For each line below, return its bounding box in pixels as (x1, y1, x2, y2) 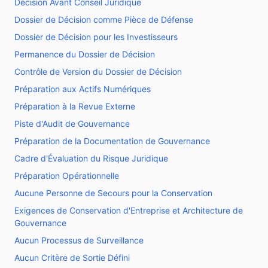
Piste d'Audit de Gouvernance (14, 118, 130, 129)
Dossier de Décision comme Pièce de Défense (14, 14, 193, 25)
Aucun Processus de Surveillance (14, 235, 144, 245)
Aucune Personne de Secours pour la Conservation (14, 188, 212, 198)
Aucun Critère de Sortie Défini (14, 252, 130, 263)
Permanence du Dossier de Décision (14, 49, 155, 59)
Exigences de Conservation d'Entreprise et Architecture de (14, 205, 243, 215)
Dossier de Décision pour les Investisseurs (14, 32, 178, 42)
